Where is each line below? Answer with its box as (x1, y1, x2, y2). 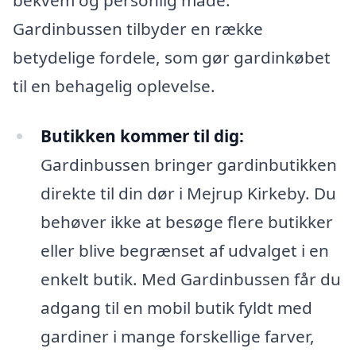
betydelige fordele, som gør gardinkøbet (13, 45, 331, 68)
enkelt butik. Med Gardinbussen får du (40, 268, 341, 291)
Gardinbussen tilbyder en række (13, 17, 263, 40)
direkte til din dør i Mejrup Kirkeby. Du (40, 182, 336, 205)
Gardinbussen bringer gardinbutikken (40, 153, 337, 176)
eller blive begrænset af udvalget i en (40, 239, 329, 262)
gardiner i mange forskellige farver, (40, 325, 315, 348)
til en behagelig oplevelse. (13, 74, 215, 97)
